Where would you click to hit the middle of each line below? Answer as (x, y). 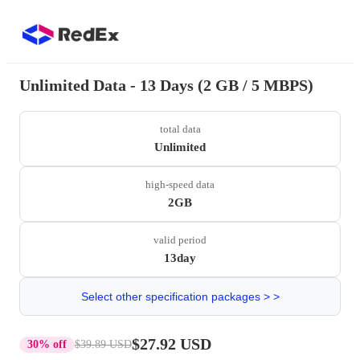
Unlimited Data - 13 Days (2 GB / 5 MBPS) (166, 85)
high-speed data (180, 184)
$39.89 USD (103, 344)
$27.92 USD (172, 344)
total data (180, 129)
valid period (180, 240)
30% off (47, 344)
